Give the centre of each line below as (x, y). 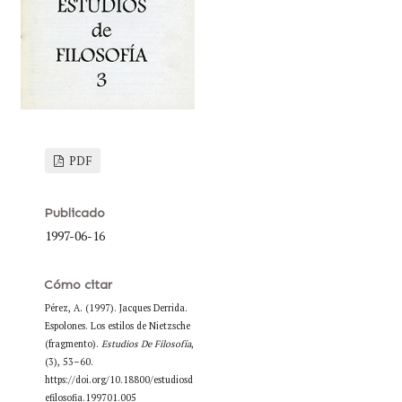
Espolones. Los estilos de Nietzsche (117, 325)
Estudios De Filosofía (146, 343)
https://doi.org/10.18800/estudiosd (118, 379)
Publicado (74, 213)
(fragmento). (73, 343)
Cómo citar (78, 284)
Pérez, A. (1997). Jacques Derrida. (116, 307)
